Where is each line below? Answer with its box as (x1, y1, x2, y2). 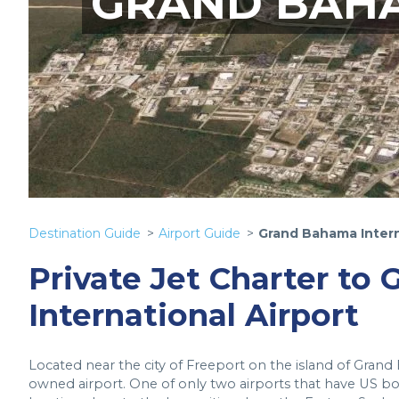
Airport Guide (159, 225, 240, 241)
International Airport (28, 297, 359, 334)
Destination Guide (28, 225, 141, 241)
